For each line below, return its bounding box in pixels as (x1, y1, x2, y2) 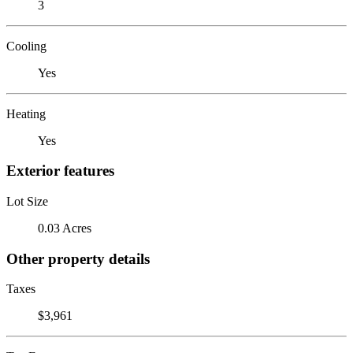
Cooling (6, 39, 46, 53)
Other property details (6, 250, 150, 267)
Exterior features (6, 162, 114, 180)
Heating (6, 106, 46, 121)
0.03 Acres (38, 221, 91, 235)
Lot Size (6, 194, 48, 208)
